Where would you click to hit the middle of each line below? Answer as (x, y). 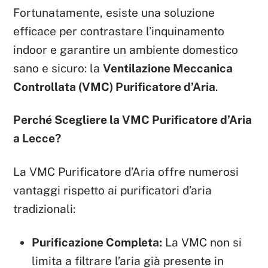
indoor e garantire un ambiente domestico (126, 49)
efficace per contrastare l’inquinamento (119, 31)
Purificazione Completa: (97, 243)
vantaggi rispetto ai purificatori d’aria (113, 191)
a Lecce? (37, 138)
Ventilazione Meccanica (168, 68)
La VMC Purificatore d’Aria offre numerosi (126, 172)
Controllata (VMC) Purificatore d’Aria (115, 86)
